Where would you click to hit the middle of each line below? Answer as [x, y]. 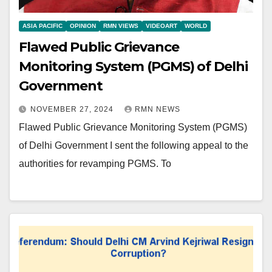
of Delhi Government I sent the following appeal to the [134, 145]
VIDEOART [161, 25]
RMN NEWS [158, 109]
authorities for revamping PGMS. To [95, 163]
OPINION [83, 25]
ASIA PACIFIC [42, 25]
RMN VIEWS [121, 25]
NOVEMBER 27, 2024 [73, 109]
